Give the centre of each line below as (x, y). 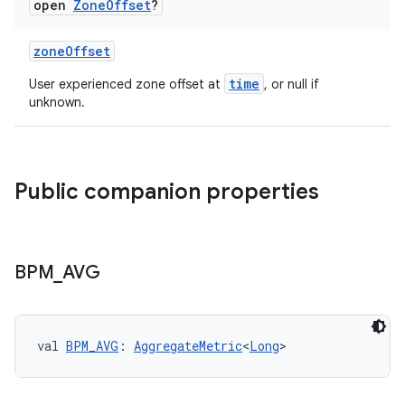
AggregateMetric (188, 346)
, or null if (292, 84)
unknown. (57, 102)
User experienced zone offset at (127, 84)
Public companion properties (167, 192)
